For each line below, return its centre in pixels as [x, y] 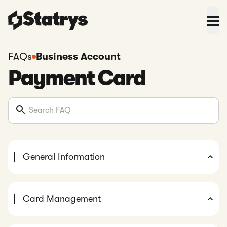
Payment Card [77, 78]
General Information [64, 157]
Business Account [78, 56]
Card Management [62, 199]
